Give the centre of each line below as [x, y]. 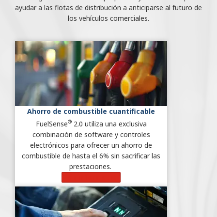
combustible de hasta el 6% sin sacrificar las [91, 155]
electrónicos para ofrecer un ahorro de [91, 145]
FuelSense [52, 124]
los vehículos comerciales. [108, 18]
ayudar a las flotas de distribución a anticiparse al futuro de [108, 7]
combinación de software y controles [91, 134]
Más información [91, 177]
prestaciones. [91, 166]
